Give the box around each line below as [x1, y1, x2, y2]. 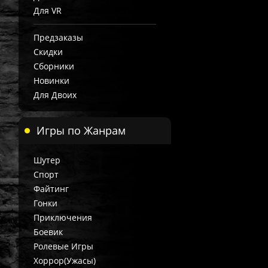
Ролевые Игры [33, 240, 93, 252]
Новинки [33, 75, 69, 86]
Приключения [33, 212, 92, 223]
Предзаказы [33, 32, 83, 43]
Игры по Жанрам [36, 123, 126, 138]
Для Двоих [33, 89, 77, 100]
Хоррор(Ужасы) [33, 255, 96, 266]
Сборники [33, 60, 74, 72]
